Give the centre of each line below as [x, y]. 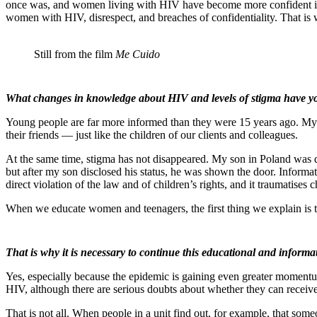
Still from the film [75, 54]
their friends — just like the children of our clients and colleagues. [153, 134]
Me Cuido [138, 54]
